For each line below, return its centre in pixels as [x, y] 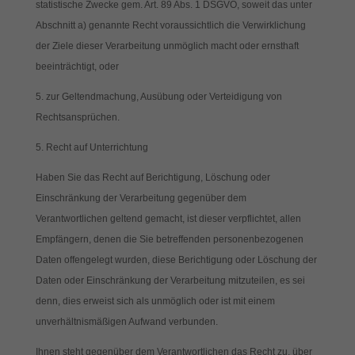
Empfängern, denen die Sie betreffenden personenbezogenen [169, 239]
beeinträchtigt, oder [77, 67]
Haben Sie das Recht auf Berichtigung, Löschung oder [153, 177]
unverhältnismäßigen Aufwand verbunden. [126, 322]
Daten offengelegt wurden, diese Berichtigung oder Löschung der [176, 260]
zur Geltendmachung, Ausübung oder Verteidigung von [164, 97]
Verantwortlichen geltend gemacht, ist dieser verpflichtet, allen [168, 219]
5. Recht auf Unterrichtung [92, 147]
